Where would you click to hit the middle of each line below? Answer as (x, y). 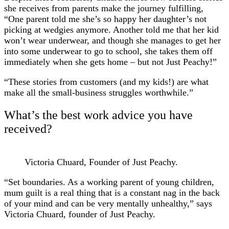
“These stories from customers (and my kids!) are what (106, 82)
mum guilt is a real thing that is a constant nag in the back (112, 192)
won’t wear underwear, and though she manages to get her (112, 40)
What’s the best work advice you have (98, 115)
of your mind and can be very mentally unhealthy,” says (108, 203)
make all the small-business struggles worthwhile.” (99, 92)
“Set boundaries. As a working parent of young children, (109, 182)
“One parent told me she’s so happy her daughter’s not (105, 19)
